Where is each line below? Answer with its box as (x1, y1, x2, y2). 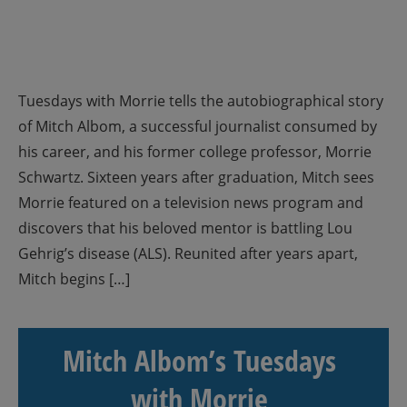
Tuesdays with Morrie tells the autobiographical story (18, 91, 383, 111)
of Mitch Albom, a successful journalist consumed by (18, 116, 377, 136)
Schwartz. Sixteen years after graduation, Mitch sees (18, 167, 374, 187)
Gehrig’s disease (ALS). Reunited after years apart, (18, 243, 358, 263)
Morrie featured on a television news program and (18, 193, 363, 213)
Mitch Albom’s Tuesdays (62, 341, 336, 380)
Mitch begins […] (18, 269, 130, 289)
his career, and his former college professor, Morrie (18, 142, 372, 162)
